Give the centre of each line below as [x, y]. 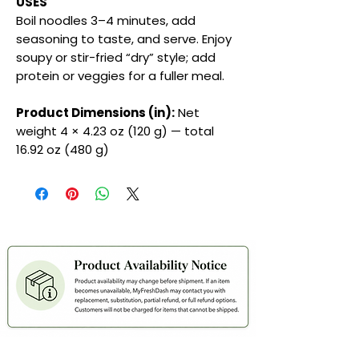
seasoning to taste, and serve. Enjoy [124, 39]
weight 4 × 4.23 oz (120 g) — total [115, 131]
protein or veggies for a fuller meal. [120, 76]
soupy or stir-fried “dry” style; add [116, 58]
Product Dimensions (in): [95, 113]
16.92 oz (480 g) [63, 150]
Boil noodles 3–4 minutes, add [106, 21]
